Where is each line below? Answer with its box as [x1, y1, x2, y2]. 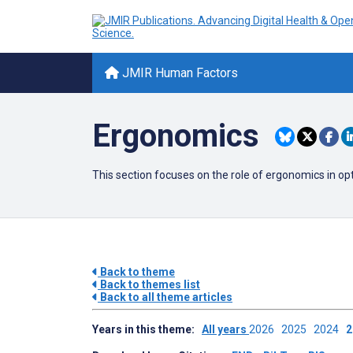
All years [202, 323, 249, 336]
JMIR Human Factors [119, 65, 238, 80]
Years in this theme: [92, 323, 202, 336]
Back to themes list [98, 278, 200, 291]
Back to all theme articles [98, 291, 232, 303]
